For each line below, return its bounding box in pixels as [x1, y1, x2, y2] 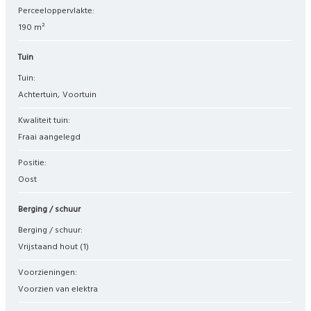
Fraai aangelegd [18, 130, 81, 144]
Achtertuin [24, 87, 58, 102]
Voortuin [62, 87, 96, 102]
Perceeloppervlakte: [23, 3, 95, 18]
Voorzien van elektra [24, 283, 99, 297]
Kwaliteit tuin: [23, 113, 71, 128]
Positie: [23, 155, 47, 170]
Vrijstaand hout [18, 240, 78, 255]
